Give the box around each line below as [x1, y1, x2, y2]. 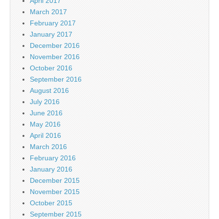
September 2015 [30, 210, 82, 218]
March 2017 [30, 7, 67, 16]
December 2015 [30, 176, 80, 184]
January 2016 [30, 165, 72, 173]
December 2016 [30, 41, 80, 49]
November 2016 [30, 52, 80, 61]
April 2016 [30, 131, 61, 139]
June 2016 [30, 109, 63, 117]
